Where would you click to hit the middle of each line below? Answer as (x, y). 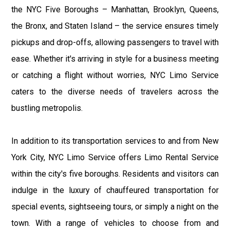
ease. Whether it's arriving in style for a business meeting (115, 59)
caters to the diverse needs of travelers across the (115, 91)
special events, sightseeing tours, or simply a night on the (115, 206)
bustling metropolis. (47, 108)
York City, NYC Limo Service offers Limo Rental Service (115, 157)
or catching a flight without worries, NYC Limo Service (115, 75)
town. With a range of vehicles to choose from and (115, 223)
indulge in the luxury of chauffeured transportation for (115, 190)
